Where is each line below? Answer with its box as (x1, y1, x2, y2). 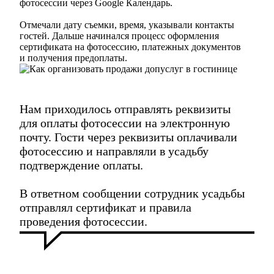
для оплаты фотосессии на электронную (20, 116, 230, 130)
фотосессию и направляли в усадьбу (20, 144, 209, 158)
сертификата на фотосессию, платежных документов (20, 42, 241, 53)
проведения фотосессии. (20, 215, 147, 229)
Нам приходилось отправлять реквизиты (20, 102, 231, 116)
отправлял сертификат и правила (20, 201, 191, 215)
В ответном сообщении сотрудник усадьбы (20, 187, 245, 201)
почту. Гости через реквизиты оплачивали (20, 130, 237, 144)
